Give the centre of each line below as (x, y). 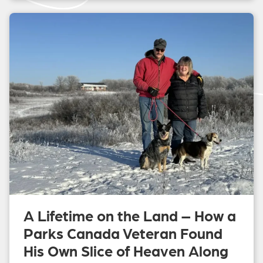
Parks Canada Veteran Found (123, 233)
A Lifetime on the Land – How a (130, 215)
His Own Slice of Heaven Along (126, 251)
